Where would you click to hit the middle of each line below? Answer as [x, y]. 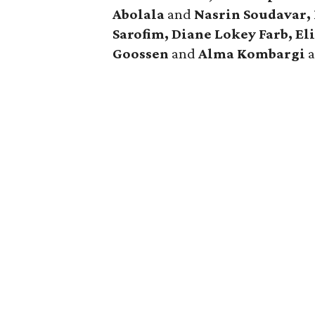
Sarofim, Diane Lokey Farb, [203, 34]
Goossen [141, 53]
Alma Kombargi [252, 53]
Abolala [139, 14]
